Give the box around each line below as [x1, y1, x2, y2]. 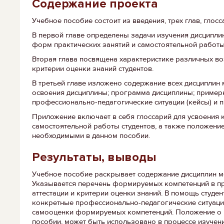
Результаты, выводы [32, 150, 156, 165]
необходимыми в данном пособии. [32, 131, 150, 140]
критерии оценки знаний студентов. [32, 64, 153, 73]
